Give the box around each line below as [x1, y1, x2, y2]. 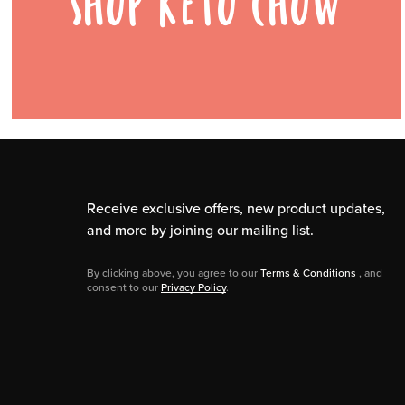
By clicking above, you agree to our [87, 264, 258, 280]
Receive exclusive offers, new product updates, [87, 197, 385, 218]
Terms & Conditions [260, 264, 356, 280]
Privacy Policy [161, 278, 226, 295]
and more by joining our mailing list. [87, 219, 314, 240]
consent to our [87, 278, 158, 295]
